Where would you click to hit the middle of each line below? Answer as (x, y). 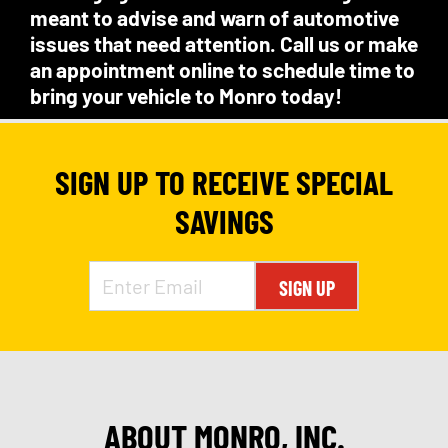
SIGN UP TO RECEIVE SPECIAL (224, 182)
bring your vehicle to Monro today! (186, 95)
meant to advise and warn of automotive (214, 17)
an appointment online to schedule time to (222, 69)
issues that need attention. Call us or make (224, 43)
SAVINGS (224, 221)
